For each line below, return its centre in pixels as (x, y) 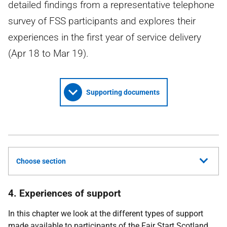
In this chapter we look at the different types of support (106, 214)
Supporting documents (123, 92)
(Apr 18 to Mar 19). (48, 53)
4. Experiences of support (64, 193)
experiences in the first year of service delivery (105, 37)
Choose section (41, 161)
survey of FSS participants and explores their (102, 21)
